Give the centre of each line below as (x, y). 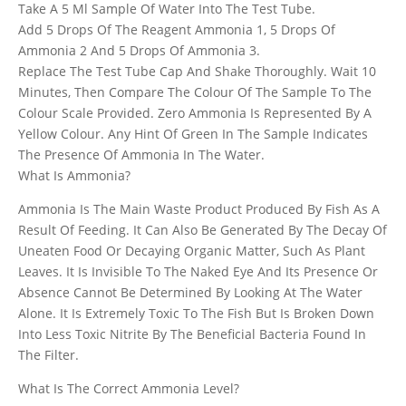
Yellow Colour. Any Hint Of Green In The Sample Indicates (193, 134)
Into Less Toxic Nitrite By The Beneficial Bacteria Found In (192, 334)
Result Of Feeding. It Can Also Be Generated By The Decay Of (203, 230)
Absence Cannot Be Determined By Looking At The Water (190, 292)
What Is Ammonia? (74, 175)
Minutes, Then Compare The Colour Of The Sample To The (195, 92)
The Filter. (48, 355)
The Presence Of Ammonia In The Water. (141, 155)
